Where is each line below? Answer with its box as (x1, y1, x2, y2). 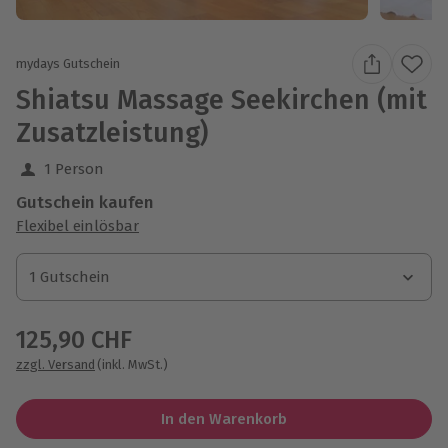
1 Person (44, 159, 104, 178)
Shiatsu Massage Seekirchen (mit (16, 83, 427, 116)
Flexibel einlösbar (16, 216, 139, 235)
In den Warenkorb (160, 409, 287, 428)
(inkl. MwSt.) (97, 356, 168, 372)
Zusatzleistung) (16, 116, 208, 149)
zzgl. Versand (16, 356, 95, 372)
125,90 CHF (16, 325, 132, 354)
